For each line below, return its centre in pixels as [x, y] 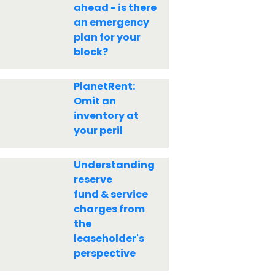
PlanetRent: [104, 86]
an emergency [111, 22]
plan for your [107, 37]
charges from [109, 209]
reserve [93, 180]
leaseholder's [109, 238]
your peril [98, 130]
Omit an [95, 101]
